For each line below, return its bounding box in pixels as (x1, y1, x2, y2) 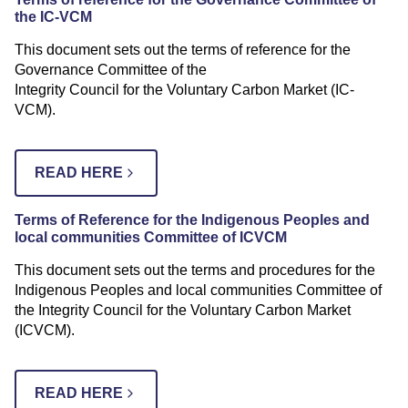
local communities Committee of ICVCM (15, 229, 287, 245)
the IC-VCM (15, 8, 92, 25)
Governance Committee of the (15, 61, 207, 77)
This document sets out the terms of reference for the (15, 41, 351, 57)
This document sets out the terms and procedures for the (15, 261, 375, 278)
